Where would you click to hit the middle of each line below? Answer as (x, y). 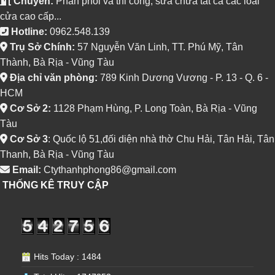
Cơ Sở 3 (28, 139)
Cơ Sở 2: (29, 108)
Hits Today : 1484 (66, 256)
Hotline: (28, 31)
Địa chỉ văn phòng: (52, 77)
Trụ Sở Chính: (41, 47)
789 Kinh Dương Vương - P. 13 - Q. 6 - (183, 77)
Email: (25, 169)
